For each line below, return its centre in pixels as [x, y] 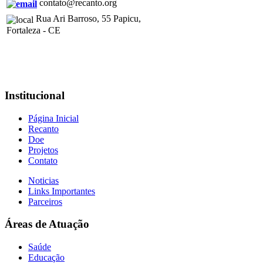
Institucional [35, 95]
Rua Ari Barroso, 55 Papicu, [87, 19]
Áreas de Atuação [47, 224]
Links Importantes [62, 191]
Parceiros [45, 201]
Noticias [43, 180]
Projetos [43, 150]
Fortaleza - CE [33, 30]
